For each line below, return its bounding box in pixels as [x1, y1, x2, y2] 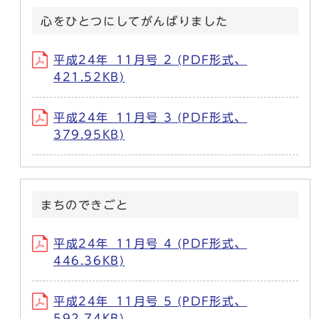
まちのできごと [41, 199, 129, 211]
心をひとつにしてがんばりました [41, 15, 229, 27]
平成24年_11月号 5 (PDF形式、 [53, 295, 247, 307]
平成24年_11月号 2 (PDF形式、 [53, 53, 247, 66]
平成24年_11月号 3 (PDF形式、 [53, 111, 247, 123]
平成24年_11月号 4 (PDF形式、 [53, 237, 247, 249]
